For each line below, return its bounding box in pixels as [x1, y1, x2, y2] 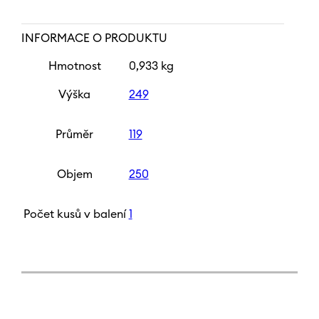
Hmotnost [48, 61, 101, 73]
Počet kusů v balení [23, 209, 126, 221]
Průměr [56, 129, 94, 141]
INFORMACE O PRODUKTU [21, 33, 167, 45]
